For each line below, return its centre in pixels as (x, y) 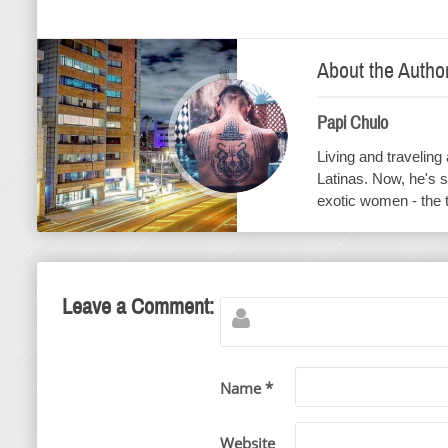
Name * (246, 388)
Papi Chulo (352, 123)
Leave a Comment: (138, 307)
